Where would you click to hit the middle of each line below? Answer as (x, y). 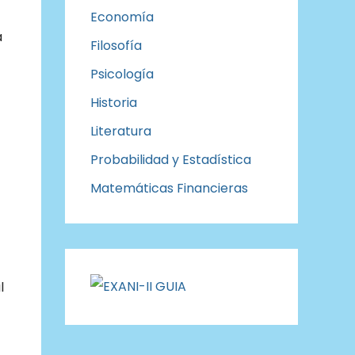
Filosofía (116, 46)
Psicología (122, 74)
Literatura (121, 131)
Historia (115, 103)
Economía (122, 17)
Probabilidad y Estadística (171, 160)
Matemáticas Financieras (169, 188)
